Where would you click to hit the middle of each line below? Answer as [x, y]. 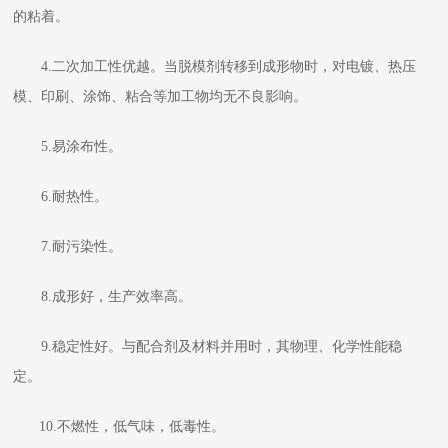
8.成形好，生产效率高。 [110, 297]
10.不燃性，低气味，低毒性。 [119, 427]
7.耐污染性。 [75, 247]
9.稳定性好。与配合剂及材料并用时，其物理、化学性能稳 [208, 347]
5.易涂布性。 [75, 147]
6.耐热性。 [68, 197]
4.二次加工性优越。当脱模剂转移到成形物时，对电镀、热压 [215, 67]
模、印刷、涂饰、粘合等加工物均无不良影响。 [167, 97]
